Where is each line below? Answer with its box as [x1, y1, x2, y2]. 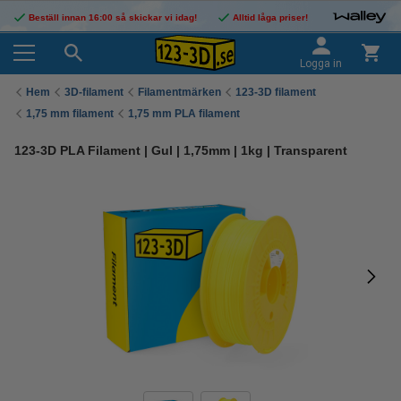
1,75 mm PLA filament [128, 107, 240, 120]
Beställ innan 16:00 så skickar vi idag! [29, 13, 197, 22]
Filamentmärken [138, 85, 221, 98]
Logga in [300, 57, 342, 70]
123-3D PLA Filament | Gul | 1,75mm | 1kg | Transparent [14, 143, 347, 158]
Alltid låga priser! [232, 13, 308, 22]
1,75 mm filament [26, 107, 114, 120]
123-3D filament [235, 85, 316, 98]
